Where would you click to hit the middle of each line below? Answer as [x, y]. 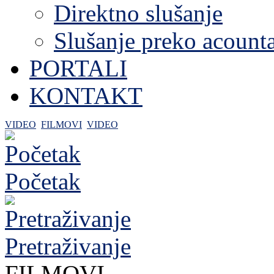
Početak [43, 181]
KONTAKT [86, 96]
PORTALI [78, 68]
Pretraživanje [68, 246]
